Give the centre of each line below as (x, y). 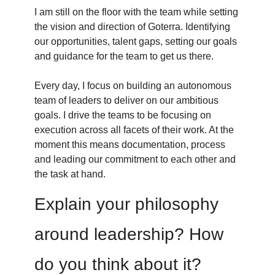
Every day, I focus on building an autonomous (133, 85)
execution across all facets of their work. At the (134, 130)
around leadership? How (129, 234)
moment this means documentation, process (130, 144)
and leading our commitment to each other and (135, 159)
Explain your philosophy (126, 204)
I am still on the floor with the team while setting (136, 12)
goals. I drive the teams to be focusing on (123, 115)
